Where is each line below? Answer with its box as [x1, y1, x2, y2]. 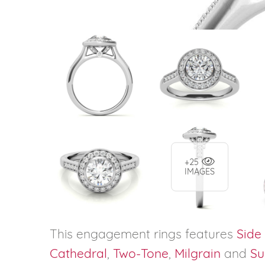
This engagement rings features [50, 225, 237, 241]
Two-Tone [113, 245, 169, 261]
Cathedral [50, 245, 107, 261]
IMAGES [185, 166, 215, 177]
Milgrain [174, 245, 221, 261]
